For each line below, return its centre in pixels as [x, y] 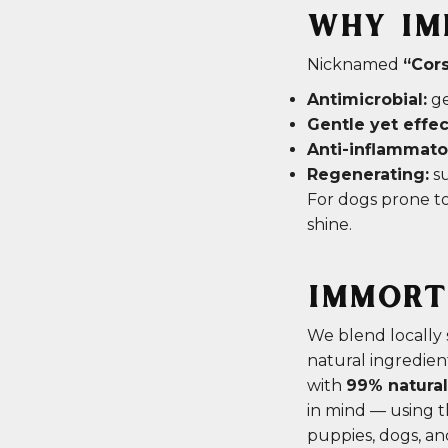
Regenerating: [368, 175]
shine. [329, 225]
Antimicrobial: [367, 100]
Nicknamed [355, 65]
